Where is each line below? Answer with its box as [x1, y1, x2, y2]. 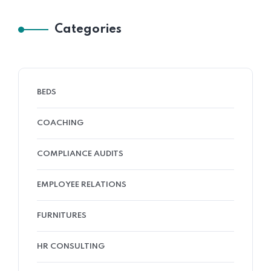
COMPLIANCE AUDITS [37, 150, 123, 158]
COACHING [37, 119, 83, 127]
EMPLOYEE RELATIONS [37, 181, 126, 189]
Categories [54, 24, 122, 36]
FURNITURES [37, 212, 87, 220]
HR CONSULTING [37, 243, 105, 250]
